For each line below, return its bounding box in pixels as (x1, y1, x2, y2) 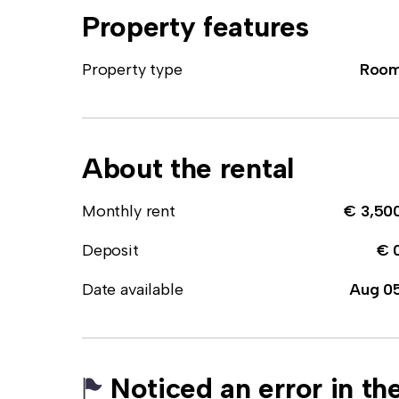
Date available (82, 280, 183, 299)
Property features (82, 10, 309, 44)
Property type (82, 60, 183, 79)
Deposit (82, 240, 139, 260)
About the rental (82, 151, 294, 185)
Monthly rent (82, 201, 175, 221)
